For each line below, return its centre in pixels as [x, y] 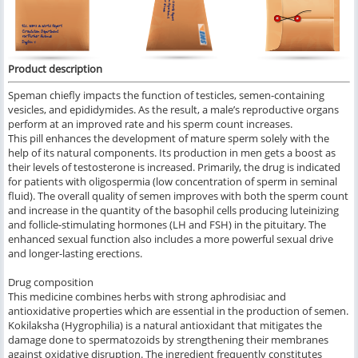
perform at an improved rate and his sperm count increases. [150, 124]
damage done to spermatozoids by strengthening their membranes [168, 340]
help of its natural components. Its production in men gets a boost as [172, 153]
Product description [55, 69]
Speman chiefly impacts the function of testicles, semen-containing [166, 95]
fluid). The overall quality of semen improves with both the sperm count [178, 196]
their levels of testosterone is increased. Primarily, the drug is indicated [174, 167]
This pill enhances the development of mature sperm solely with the [169, 139]
